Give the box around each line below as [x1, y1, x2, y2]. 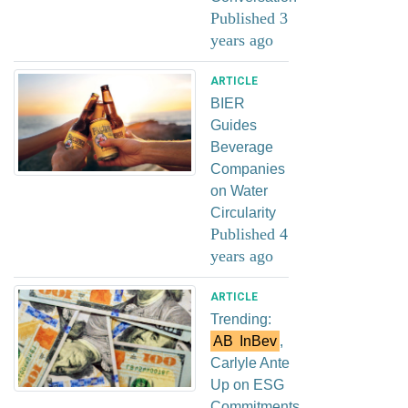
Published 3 [210, 8, 288, 27]
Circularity [210, 204, 276, 220]
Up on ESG [210, 376, 284, 393]
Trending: [210, 311, 271, 327]
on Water [210, 182, 268, 199]
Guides [210, 117, 257, 133]
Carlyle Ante [210, 354, 290, 371]
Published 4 [210, 224, 288, 243]
